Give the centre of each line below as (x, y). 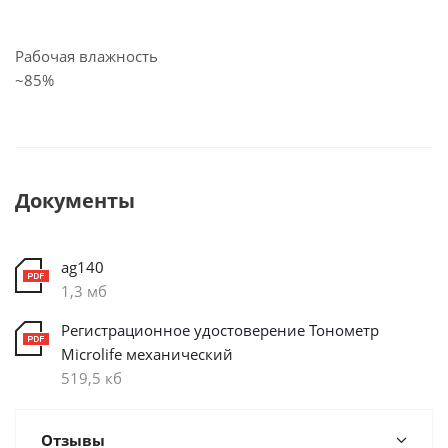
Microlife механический (147, 353)
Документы (75, 200)
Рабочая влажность (86, 55)
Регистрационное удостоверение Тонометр (220, 329)
